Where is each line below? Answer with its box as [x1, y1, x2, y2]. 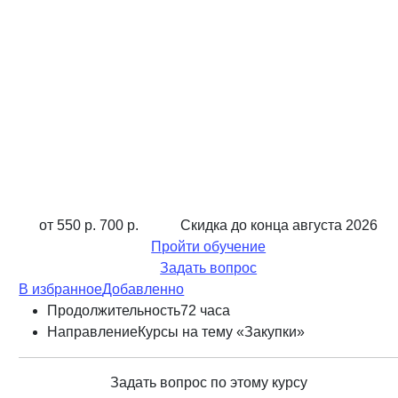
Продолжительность [47, 303, 181, 318]
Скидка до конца [179, 218, 292, 233]
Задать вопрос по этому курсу [109, 375, 307, 390]
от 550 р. [39, 218, 97, 233]
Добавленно [102, 282, 185, 297]
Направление [47, 324, 139, 339]
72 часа [180, 303, 231, 318]
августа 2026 [291, 218, 378, 233]
